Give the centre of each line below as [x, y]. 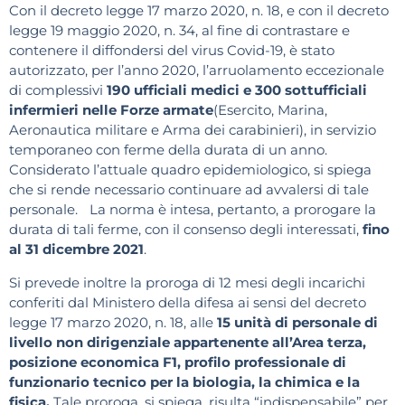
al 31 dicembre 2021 [76, 250]
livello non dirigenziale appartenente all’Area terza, [188, 342]
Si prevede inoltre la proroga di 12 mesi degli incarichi [187, 282]
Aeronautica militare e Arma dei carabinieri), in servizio [193, 130]
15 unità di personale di [297, 322]
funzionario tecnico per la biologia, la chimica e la [184, 381]
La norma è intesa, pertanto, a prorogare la [233, 210]
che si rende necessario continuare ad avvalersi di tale [189, 190]
